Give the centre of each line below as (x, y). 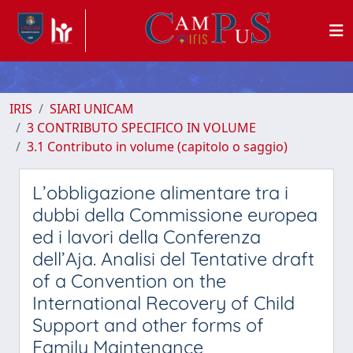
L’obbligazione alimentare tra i (160, 193)
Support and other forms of (148, 325)
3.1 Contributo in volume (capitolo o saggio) (157, 147)
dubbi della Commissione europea (175, 215)
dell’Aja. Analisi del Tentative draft (173, 259)
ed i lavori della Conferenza (147, 237)
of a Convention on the (129, 281)
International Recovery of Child (163, 303)
